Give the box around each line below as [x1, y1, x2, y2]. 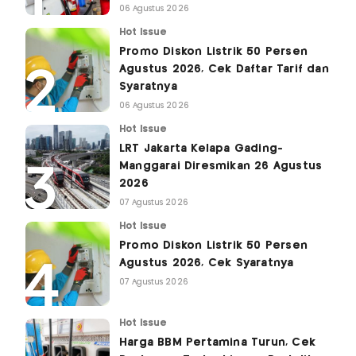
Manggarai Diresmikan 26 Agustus [119, 161, 323, 172]
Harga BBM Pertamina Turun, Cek [119, 337, 315, 349]
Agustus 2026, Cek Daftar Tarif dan [119, 64, 329, 75]
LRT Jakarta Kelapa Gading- [119, 143, 284, 155]
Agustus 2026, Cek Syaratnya [119, 257, 294, 269]
